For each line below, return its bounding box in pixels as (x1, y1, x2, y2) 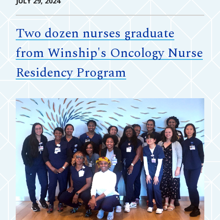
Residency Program (16, 63, 126, 83)
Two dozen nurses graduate (16, 24, 174, 44)
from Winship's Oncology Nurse (16, 43, 203, 63)
